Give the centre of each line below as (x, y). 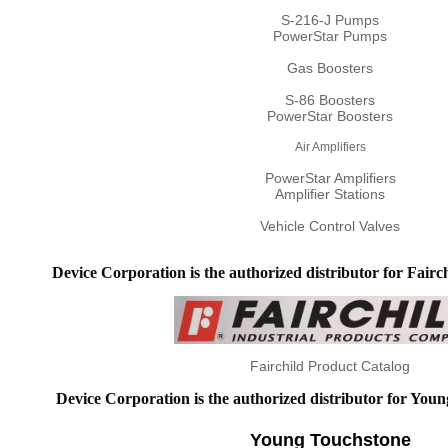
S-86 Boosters (330, 100)
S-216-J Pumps (330, 20)
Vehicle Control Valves (330, 226)
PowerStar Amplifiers (330, 178)
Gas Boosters (330, 68)
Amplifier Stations (330, 194)
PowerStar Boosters (330, 116)
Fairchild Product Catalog (330, 366)
